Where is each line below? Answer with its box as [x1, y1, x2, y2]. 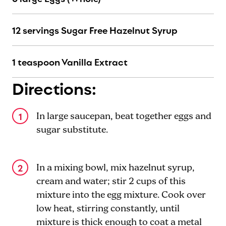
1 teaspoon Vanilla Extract [12, 54, 128, 69]
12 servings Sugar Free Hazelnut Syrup [12, 23, 178, 37]
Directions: [12, 75, 96, 100]
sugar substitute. [36, 124, 108, 136]
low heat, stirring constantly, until [36, 203, 180, 215]
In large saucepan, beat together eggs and [36, 110, 211, 123]
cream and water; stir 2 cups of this [36, 176, 186, 188]
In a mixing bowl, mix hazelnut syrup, [36, 162, 195, 174]
